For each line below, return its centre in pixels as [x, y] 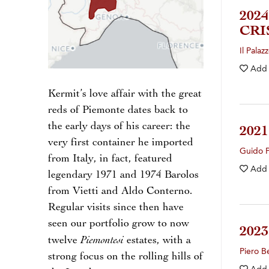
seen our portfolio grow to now [119, 224]
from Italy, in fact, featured [110, 159]
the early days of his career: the [119, 127]
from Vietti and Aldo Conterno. [120, 192]
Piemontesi [102, 240]
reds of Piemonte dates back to [118, 111]
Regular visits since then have [116, 208]
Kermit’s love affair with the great [125, 95]
